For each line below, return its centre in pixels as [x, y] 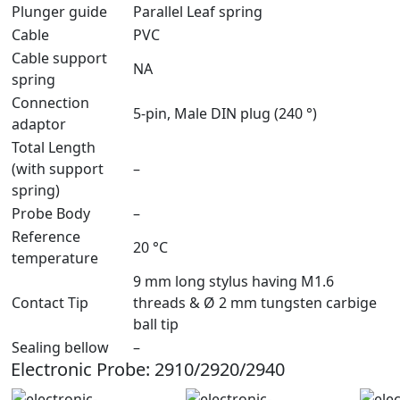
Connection [50, 102]
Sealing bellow [60, 347]
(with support [58, 168]
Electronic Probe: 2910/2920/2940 [148, 369]
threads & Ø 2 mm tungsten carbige [255, 302]
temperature [55, 258]
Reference [46, 236]
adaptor [39, 124]
